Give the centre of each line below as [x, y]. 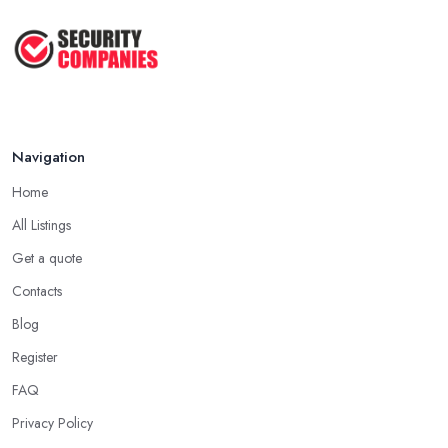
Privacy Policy [52, 423]
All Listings [41, 225]
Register [35, 357]
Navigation [48, 157]
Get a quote [47, 258]
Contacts [37, 291]
